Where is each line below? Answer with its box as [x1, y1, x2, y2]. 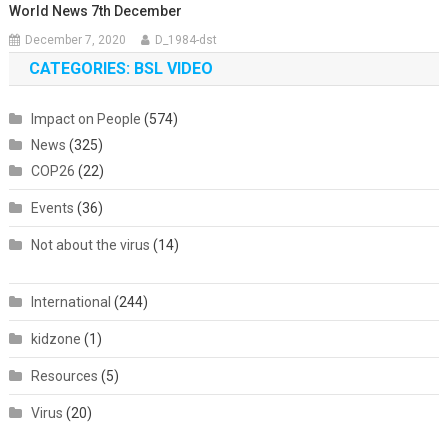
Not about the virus [30, 236, 150, 253]
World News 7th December [9, 2, 183, 19]
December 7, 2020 [25, 32, 127, 47]
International [30, 293, 111, 310]
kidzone [30, 330, 81, 347]
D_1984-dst [155, 32, 218, 47]
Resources [30, 367, 98, 384]
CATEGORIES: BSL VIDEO [28, 58, 213, 78]
